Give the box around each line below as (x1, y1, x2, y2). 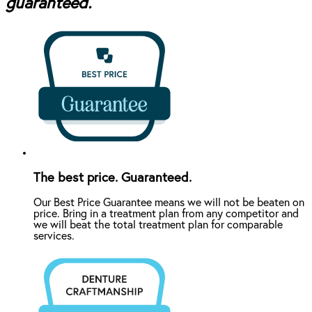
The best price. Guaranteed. (33, 171, 192, 185)
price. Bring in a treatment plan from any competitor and (33, 208, 299, 220)
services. (33, 231, 75, 242)
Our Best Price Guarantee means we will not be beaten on (33, 197, 304, 209)
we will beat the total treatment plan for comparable (33, 219, 283, 231)
